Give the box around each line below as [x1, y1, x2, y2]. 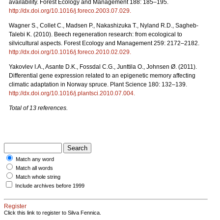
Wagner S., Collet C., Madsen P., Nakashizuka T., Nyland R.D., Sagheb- [9, 22, 198, 29]
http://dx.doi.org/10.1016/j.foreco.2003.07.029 [9, 7, 130, 15]
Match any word [16, 156, 54, 163]
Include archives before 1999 [15, 183, 84, 189]
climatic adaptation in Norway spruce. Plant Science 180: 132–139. [9, 81, 187, 88]
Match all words [16, 165, 53, 171]
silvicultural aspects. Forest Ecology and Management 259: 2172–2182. [9, 40, 199, 47]
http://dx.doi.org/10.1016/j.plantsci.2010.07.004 [9, 90, 134, 97]
